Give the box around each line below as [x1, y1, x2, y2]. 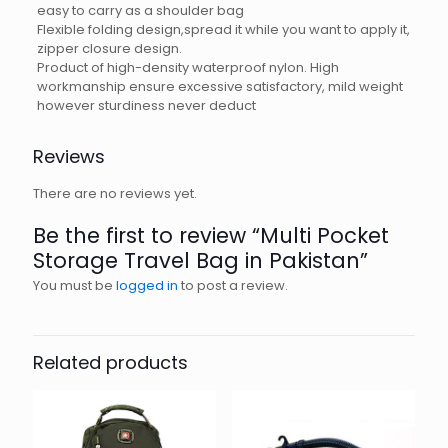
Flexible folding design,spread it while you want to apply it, [36, 20, 410, 39]
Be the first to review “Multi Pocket [33, 221, 389, 250]
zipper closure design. [36, 39, 182, 58]
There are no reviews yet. [33, 184, 197, 203]
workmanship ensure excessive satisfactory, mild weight [36, 77, 403, 96]
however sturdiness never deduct [36, 96, 256, 115]
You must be [33, 276, 116, 295]
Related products [33, 350, 188, 375]
